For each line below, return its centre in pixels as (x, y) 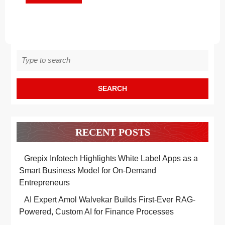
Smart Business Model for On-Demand (88, 171)
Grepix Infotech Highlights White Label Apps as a (111, 159)
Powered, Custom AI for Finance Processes (96, 212)
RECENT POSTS (113, 132)
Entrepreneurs (44, 183)
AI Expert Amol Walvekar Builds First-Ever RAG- (109, 200)
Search (27, 54)
